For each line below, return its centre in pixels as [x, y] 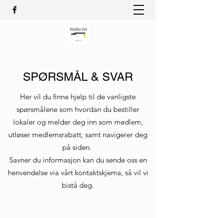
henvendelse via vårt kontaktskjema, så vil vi [78, 173]
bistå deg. [78, 185]
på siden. [78, 147]
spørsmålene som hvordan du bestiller [78, 109]
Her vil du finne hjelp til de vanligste [78, 97]
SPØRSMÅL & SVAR [78, 77]
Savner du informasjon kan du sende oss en [78, 160]
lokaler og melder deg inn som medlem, [78, 122]
